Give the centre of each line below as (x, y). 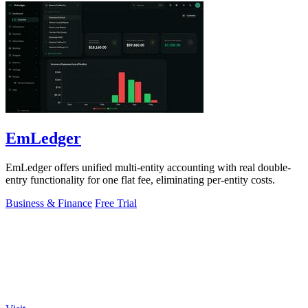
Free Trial (116, 203)
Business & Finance (49, 203)
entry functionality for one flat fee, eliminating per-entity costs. (140, 179)
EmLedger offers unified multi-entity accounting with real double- (148, 167)
